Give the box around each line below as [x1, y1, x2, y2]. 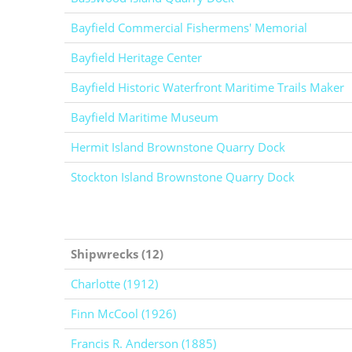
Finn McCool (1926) [71, 306, 176, 321]
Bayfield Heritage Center [71, 49, 202, 65]
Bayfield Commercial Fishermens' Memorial [71, 20, 307, 35]
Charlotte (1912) [71, 276, 158, 291]
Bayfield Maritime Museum [71, 109, 218, 125]
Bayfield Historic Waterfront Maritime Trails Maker [71, 79, 344, 95]
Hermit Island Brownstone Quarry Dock [71, 139, 285, 155]
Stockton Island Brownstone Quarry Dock [71, 169, 295, 185]
